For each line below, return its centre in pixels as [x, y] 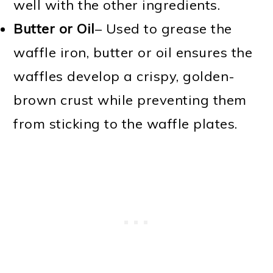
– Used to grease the [163, 28]
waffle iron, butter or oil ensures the [133, 52]
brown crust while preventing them [130, 100]
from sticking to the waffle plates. [126, 123]
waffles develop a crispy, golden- [124, 76]
